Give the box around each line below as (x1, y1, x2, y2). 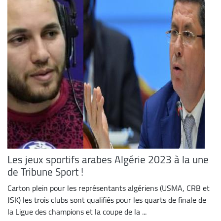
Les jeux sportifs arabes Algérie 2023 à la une (7, 149, 209, 169)
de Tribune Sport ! (7, 162, 83, 182)
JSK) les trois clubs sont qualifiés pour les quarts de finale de (7, 192, 206, 208)
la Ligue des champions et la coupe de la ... (7, 204, 147, 220)
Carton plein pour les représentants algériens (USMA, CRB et (7, 181, 210, 196)
